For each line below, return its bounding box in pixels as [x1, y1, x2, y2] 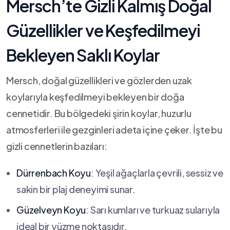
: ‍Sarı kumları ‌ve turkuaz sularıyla [86, 204, 220, 216]
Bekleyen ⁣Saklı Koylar [6, 45, 160, 65]
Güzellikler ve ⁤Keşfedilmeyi [6, 20, 200, 41]
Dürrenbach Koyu [16, 167, 91, 179]
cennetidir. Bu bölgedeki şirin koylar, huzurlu [6, 107, 191, 119]
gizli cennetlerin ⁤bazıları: [6, 140, 107, 152]
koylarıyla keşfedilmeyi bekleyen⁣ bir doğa [6, 91, 184, 103]
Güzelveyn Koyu [16, 204, 86, 216]
